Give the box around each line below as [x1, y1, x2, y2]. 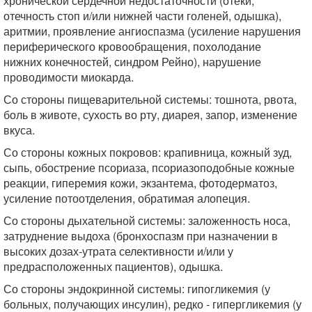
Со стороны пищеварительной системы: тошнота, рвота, [3, 91, 297, 107]
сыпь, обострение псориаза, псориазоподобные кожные [3, 159, 295, 175]
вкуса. [3, 122, 35, 138]
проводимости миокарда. [3, 69, 134, 85]
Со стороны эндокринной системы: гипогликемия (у [3, 281, 270, 297]
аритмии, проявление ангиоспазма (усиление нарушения [3, 23, 301, 39]
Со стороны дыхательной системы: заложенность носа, [3, 212, 290, 228]
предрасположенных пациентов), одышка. [3, 258, 223, 274]
